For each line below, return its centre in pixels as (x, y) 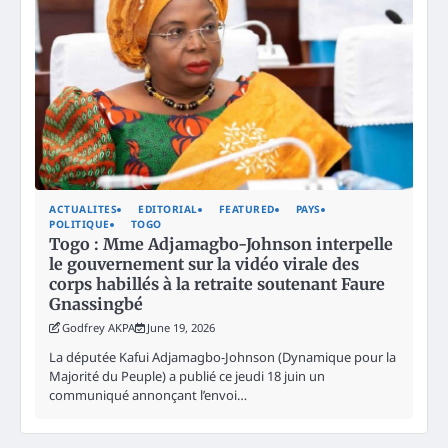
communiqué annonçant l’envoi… (148, 395)
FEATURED (246, 209)
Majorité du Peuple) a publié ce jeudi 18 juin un (187, 376)
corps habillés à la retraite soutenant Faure (217, 284)
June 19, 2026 (181, 328)
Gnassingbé (96, 304)
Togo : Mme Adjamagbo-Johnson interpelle (221, 244)
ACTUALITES (83, 209)
